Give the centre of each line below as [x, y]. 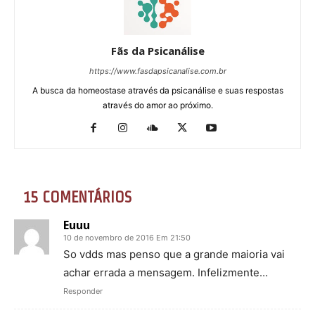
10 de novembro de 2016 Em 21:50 [127, 238]
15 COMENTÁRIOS [77, 197]
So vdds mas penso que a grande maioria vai [174, 255]
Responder [83, 291]
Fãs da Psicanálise [157, 51]
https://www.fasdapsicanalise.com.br [157, 71]
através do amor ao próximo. [157, 105]
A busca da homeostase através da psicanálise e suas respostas [157, 91]
